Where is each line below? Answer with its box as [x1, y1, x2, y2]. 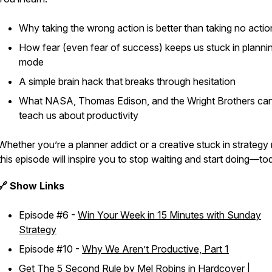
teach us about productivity [19, 109, 138, 121]
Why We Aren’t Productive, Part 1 [82, 243, 229, 255]
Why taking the [19, 22, 87, 34]
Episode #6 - [19, 209, 78, 221]
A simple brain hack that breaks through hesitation [19, 75, 236, 87]
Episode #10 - [19, 243, 82, 255]
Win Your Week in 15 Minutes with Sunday [78, 209, 261, 221]
